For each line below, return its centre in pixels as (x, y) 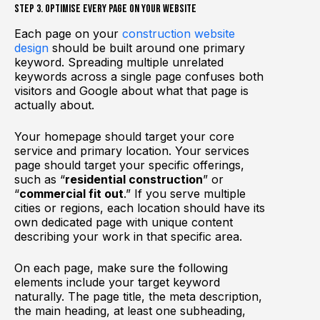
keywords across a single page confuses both (139, 77)
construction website (179, 34)
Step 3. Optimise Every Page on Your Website (105, 9)
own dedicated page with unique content (124, 222)
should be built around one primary (147, 48)
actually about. (54, 105)
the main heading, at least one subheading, (130, 311)
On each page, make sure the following (121, 268)
